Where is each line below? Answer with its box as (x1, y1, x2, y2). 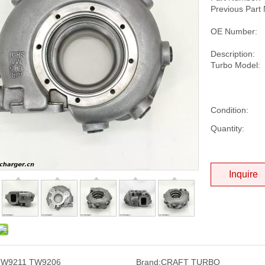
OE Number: (211, 27, 257, 36)
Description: (211, 49, 255, 59)
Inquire (229, 169, 258, 179)
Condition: (211, 105, 248, 115)
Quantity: (211, 124, 244, 133)
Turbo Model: (211, 60, 260, 70)
